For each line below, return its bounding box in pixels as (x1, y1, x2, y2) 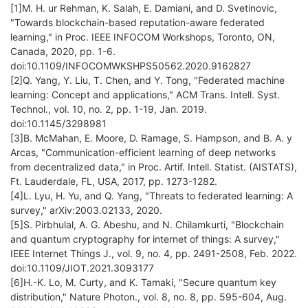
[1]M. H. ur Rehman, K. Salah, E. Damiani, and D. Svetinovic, (10, 2, 277, 14)
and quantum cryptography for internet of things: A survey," (10, 233, 280, 245)
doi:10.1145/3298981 (10, 118, 107, 130)
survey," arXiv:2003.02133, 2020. (10, 204, 162, 217)
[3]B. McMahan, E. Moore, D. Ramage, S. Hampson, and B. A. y (10, 132, 292, 144)
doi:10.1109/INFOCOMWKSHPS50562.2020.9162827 (10, 60, 251, 72)
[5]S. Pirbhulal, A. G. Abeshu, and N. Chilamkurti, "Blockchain (10, 219, 284, 231)
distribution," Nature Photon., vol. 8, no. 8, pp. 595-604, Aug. (10, 291, 287, 303)
